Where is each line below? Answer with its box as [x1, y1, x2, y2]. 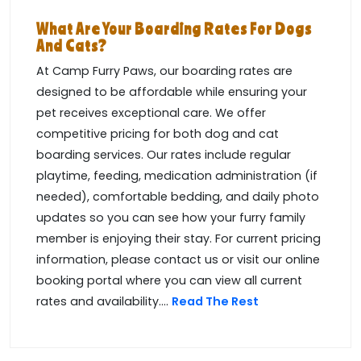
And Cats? [36, 36, 107, 56]
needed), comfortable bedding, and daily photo [36, 189, 319, 205]
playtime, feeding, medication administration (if [36, 168, 317, 185]
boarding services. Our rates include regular [36, 147, 291, 164]
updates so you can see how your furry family [36, 210, 305, 226]
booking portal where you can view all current [36, 272, 302, 289]
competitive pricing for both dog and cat [36, 126, 279, 143]
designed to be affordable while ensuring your [36, 84, 307, 101]
